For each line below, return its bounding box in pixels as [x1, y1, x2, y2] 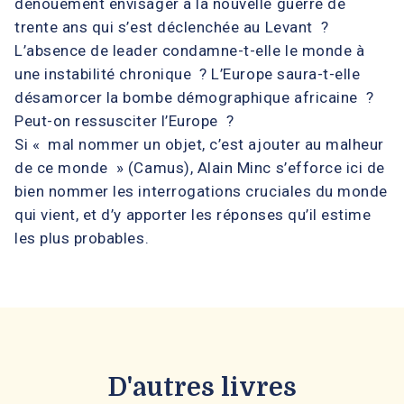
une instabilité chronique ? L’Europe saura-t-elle [14, 64, 361, 83]
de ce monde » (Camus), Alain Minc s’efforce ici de [14, 158, 386, 177]
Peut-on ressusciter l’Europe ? [14, 111, 234, 130]
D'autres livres [107, 372, 297, 402]
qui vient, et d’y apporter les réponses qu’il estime [14, 205, 372, 224]
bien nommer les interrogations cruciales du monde [14, 181, 388, 200]
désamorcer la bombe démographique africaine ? [14, 87, 374, 106]
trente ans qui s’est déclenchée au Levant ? [14, 17, 329, 36]
